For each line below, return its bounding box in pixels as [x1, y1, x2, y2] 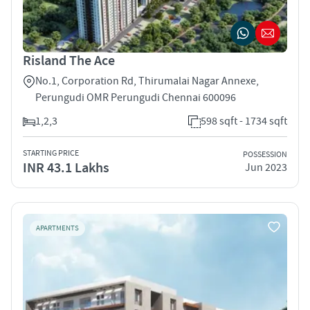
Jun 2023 [245, 161, 287, 175]
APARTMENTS [36, 223, 79, 233]
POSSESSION [243, 149, 287, 161]
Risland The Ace [23, 51, 115, 70]
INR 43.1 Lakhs [23, 158, 109, 177]
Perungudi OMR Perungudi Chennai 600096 [35, 90, 236, 104]
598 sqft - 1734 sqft [201, 113, 287, 128]
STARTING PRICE [23, 147, 79, 158]
